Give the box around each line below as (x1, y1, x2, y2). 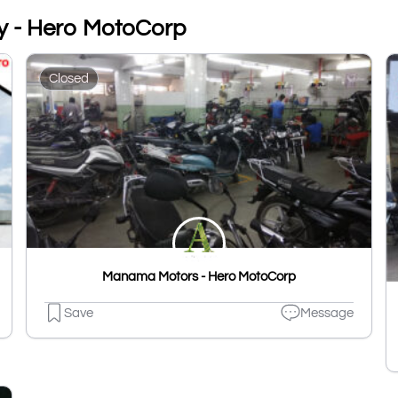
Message (300, 306, 354, 320)
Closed (49, 71, 89, 85)
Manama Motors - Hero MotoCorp (102, 270, 296, 284)
